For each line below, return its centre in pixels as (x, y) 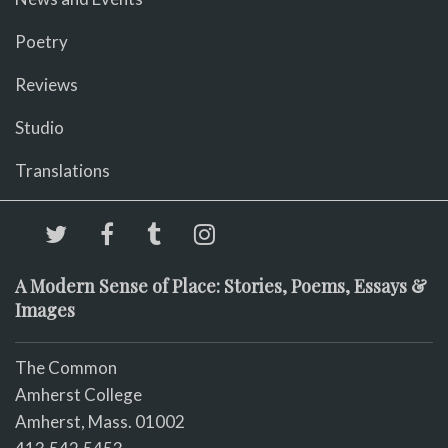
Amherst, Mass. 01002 (100, 421)
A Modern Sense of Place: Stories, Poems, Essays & (221, 285)
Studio (39, 127)
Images (45, 309)
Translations (62, 170)
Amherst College (78, 394)
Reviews (46, 84)
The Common (66, 367)
